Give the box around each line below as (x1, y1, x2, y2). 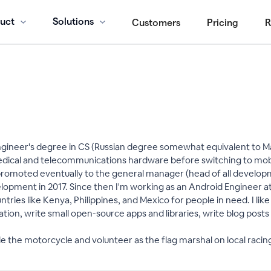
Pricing (207, 17, 238, 28)
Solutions (53, 16, 94, 27)
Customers (132, 17, 180, 28)
